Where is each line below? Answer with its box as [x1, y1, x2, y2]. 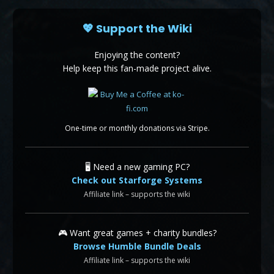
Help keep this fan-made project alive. [62, 62, 212, 74]
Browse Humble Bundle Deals [73, 240, 201, 252]
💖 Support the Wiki [82, 20, 192, 36]
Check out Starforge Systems [72, 174, 202, 186]
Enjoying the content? [94, 48, 180, 61]
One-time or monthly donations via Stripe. [64, 122, 210, 133]
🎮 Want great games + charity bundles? [57, 226, 217, 239]
